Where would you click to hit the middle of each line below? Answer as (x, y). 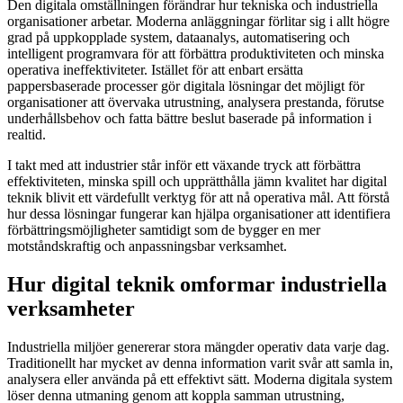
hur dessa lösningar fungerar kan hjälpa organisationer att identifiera (199, 214)
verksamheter (71, 309)
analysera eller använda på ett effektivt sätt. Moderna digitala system (200, 379)
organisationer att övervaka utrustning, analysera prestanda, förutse (196, 103)
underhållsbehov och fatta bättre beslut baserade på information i (189, 119)
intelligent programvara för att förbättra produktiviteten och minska (196, 54)
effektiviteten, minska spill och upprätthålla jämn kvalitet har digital (197, 182)
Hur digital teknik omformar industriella (197, 285)
